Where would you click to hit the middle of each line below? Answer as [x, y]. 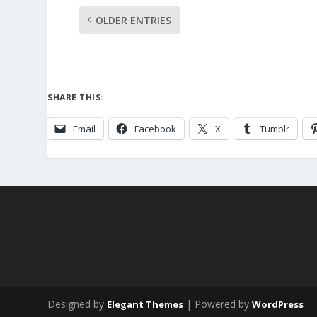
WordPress [278, 304]
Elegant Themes [145, 304]
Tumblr [275, 129]
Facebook [156, 129]
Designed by [77, 304]
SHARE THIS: [76, 98]
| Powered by [218, 304]
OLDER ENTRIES [133, 20]
